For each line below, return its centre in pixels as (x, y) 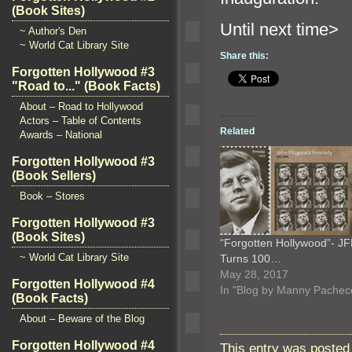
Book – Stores (52, 196)
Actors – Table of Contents (81, 121)
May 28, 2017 (254, 274)
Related (237, 131)
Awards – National (61, 135)
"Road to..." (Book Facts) (86, 86)
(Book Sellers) (54, 176)
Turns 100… (251, 258)
